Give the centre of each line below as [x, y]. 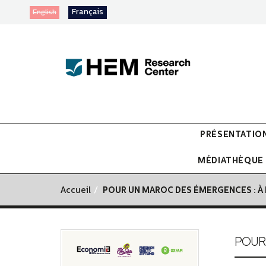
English [45, 12]
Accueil [76, 191]
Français [88, 12]
